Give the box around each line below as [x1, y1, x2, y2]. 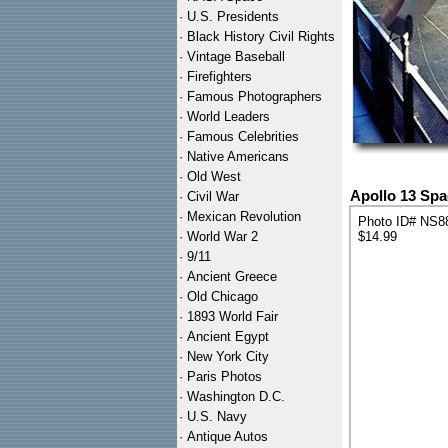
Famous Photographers [187, 89, 322, 104]
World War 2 [187, 229, 258, 244]
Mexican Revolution [187, 209, 301, 224]
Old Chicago [187, 289, 258, 304]
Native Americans [187, 149, 289, 164]
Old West [187, 169, 241, 184]
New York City [187, 349, 269, 364]
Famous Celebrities [187, 129, 299, 144]
